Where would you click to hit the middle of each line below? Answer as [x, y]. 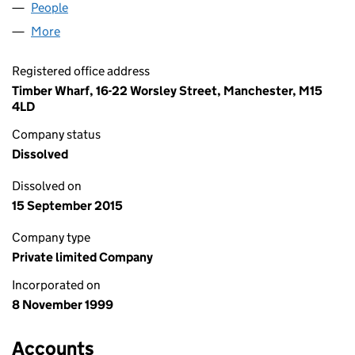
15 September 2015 [67, 206]
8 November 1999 [63, 305]
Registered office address [81, 71]
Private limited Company [82, 257]
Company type [51, 237]
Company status [56, 134]
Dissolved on [47, 186]
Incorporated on [56, 285]
